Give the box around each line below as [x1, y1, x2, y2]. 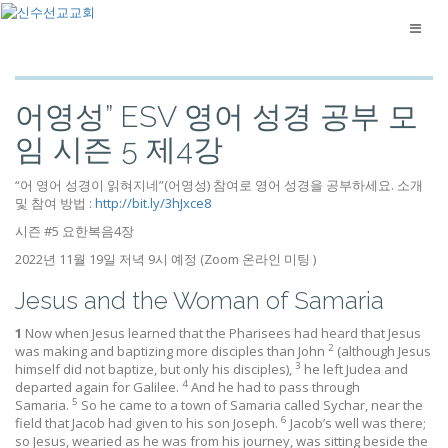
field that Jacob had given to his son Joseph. [15, 414, 281, 432]
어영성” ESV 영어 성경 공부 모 [15, 99, 418, 134]
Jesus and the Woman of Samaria [15, 286, 384, 315]
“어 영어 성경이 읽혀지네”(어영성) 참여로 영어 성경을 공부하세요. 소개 [15, 176, 423, 194]
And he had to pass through [191, 378, 360, 396]
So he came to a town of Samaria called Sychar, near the [81, 396, 423, 414]
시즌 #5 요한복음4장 [15, 222, 134, 240]
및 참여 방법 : [15, 194, 95, 212]
